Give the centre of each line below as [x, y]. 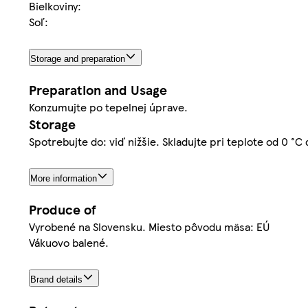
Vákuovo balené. [69, 242]
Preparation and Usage [98, 89]
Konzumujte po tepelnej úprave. [108, 107]
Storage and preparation [78, 59]
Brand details [56, 279]
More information [64, 178]
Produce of [63, 209]
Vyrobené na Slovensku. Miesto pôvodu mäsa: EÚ [149, 226]
